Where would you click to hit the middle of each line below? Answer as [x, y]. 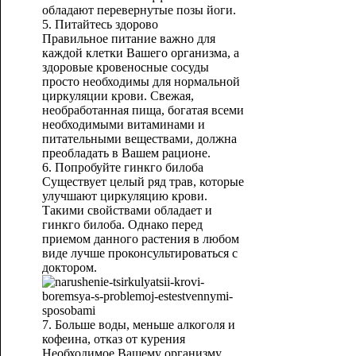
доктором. [69, 267]
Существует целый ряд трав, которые [143, 182]
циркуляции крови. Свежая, [118, 96]
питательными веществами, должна [139, 139]
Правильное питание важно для [128, 39]
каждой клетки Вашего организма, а [140, 53]
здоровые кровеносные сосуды [125, 67]
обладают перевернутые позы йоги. [139, 10]
